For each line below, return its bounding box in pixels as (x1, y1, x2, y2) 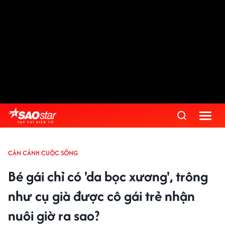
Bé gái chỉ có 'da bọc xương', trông (8, 166, 208, 186)
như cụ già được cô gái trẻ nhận (8, 186, 195, 206)
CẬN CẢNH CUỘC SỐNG (8, 148, 78, 158)
